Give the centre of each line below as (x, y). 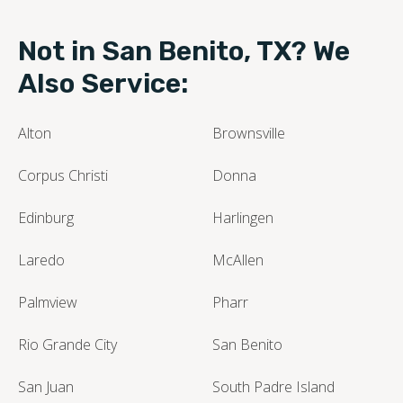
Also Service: (103, 83)
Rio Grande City (67, 344)
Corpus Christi (63, 175)
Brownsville (249, 133)
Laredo (41, 260)
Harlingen (243, 217)
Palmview (48, 302)
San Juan (46, 386)
